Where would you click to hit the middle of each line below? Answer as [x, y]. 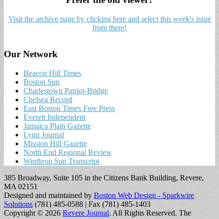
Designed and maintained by [49, 196]
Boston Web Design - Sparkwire [144, 196]
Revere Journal [86, 213]
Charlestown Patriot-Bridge [66, 91]
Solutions [18, 204]
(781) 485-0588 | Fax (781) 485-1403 [93, 204]
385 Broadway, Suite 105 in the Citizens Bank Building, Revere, [104, 178]
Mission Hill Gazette [55, 144]
